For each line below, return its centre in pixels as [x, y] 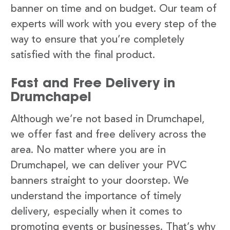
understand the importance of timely [96, 196]
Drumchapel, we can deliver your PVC [99, 166]
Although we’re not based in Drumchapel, [108, 119]
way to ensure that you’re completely [98, 40]
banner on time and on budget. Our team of [114, 9]
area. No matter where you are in [88, 150]
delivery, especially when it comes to [97, 212]
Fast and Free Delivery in [93, 82]
